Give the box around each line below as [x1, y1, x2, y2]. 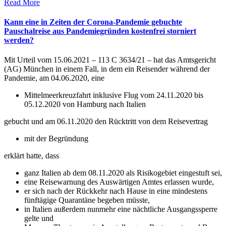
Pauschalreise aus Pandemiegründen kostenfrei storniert [4, 26, 196, 35]
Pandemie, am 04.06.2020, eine [4, 74, 106, 83]
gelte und [24, 214, 53, 223]
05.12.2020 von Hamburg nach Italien [24, 100, 150, 109]
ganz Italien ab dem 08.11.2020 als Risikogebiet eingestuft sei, [24, 168, 222, 178]
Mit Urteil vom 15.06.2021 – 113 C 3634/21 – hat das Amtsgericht [4, 55, 216, 65]
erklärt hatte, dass [4, 151, 63, 160]
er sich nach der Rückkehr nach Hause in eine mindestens [24, 187, 207, 196]
